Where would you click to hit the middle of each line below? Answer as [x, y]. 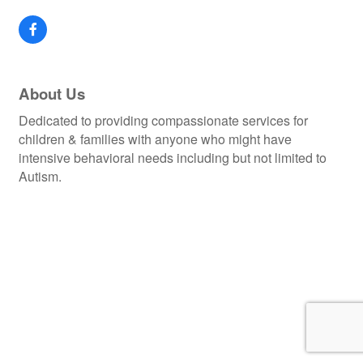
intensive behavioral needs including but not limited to [173, 158]
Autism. [40, 177]
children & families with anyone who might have [155, 139]
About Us [52, 94]
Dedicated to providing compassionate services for [163, 121]
